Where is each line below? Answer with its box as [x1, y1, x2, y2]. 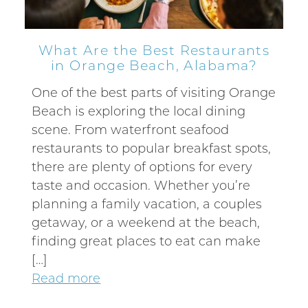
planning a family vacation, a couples [32, 195, 263, 212]
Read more [32, 269, 101, 286]
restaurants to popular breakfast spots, [32, 139, 272, 156]
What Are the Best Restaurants [38, 41, 270, 58]
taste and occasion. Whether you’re [32, 176, 251, 193]
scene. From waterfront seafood [32, 120, 230, 137]
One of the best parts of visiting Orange [32, 83, 276, 100]
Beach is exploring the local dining [32, 102, 246, 119]
